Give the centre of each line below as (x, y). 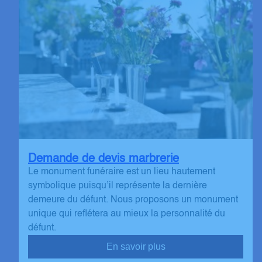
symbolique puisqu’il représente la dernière (118, 186)
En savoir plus (136, 247)
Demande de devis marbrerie (104, 159)
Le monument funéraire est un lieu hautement (122, 172)
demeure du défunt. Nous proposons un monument (133, 200)
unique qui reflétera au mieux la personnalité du (127, 214)
